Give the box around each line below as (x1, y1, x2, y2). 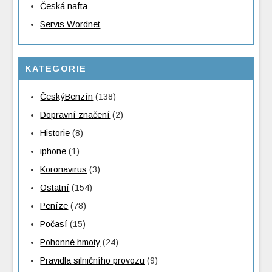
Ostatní (40, 183, 70, 193)
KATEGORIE (25, 64, 87, 74)
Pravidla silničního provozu (40, 256, 145, 266)
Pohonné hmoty (40, 237, 101, 248)
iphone (40, 146, 67, 157)
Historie (40, 128, 70, 138)
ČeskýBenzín (40, 92, 93, 102)
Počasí (40, 219, 68, 229)
